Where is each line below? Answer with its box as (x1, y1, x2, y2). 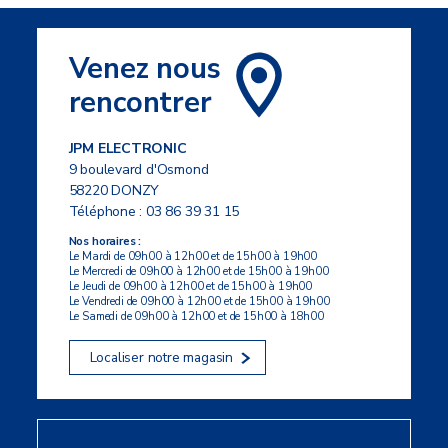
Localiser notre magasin (89, 348, 233, 368)
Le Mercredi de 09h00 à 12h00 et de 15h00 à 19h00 (68, 264, 329, 280)
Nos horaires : (68, 234, 142, 250)
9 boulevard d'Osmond (68, 160, 209, 180)
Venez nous (68, 48, 221, 88)
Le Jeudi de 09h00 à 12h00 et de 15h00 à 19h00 (68, 279, 313, 295)
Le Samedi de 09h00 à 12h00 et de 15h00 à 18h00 (68, 309, 324, 325)
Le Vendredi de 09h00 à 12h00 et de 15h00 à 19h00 (68, 294, 330, 310)
